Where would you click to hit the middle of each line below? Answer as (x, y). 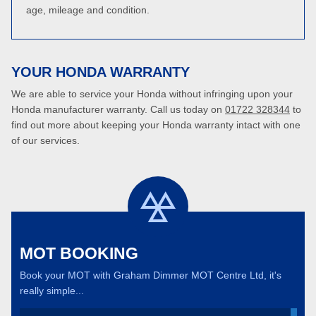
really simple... (52, 291)
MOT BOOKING (79, 253)
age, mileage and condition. (88, 10)
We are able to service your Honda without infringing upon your (152, 94)
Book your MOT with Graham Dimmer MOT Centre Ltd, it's (151, 275)
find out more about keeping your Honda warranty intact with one (156, 125)
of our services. (45, 140)
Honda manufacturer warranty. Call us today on (118, 109)
